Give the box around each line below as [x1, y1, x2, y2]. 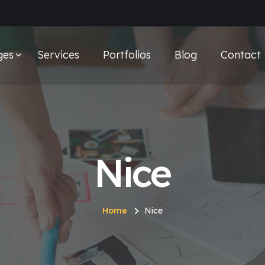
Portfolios [102, 48, 151, 62]
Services [37, 48, 79, 62]
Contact [220, 48, 261, 62]
